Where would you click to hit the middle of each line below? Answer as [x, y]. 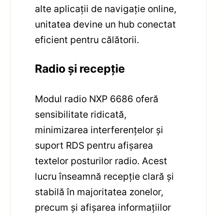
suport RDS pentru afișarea [94, 146]
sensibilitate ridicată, [81, 115]
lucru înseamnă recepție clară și [105, 177]
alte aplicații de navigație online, [106, 9]
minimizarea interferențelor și [99, 130]
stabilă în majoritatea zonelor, [99, 192]
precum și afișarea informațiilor [103, 208]
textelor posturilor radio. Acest [101, 161]
